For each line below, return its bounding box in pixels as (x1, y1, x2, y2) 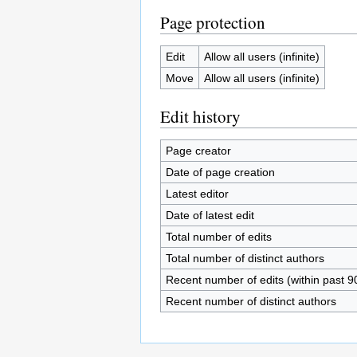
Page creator (165, 143, 231, 157)
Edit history (160, 104, 241, 127)
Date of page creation (165, 165, 275, 178)
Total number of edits (165, 229, 272, 243)
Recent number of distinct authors (165, 294, 336, 308)
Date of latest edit (165, 208, 254, 222)
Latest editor (165, 186, 229, 200)
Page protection (160, 10, 265, 33)
